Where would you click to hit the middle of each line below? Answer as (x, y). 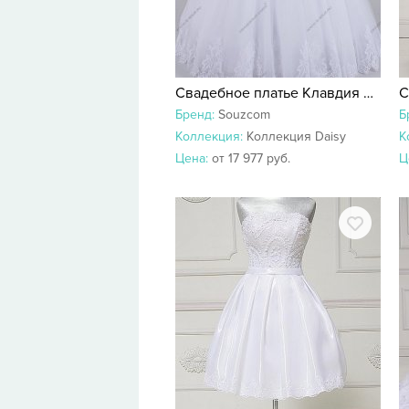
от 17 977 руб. (251, 158)
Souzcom (244, 115)
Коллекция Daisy (296, 136)
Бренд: (197, 115)
